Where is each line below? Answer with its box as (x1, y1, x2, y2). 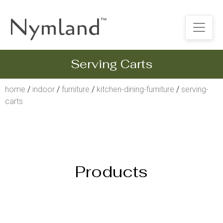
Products (75, 161, 148, 182)
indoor (32, 85, 55, 94)
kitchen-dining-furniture (97, 85, 174, 94)
